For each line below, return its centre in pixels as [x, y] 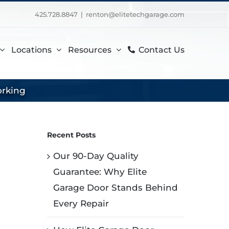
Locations [31, 50]
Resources [90, 50]
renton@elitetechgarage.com [135, 14]
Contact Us [162, 50]
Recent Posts [71, 135]
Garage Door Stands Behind [115, 187]
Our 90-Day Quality [96, 156]
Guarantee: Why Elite [100, 171]
